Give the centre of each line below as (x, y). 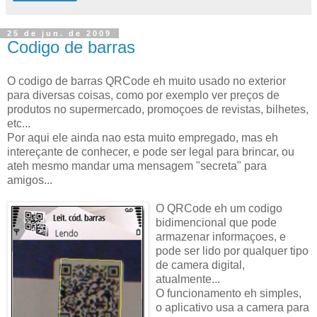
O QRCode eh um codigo (219, 208)
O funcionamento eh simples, (229, 293)
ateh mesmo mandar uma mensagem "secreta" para (137, 166)
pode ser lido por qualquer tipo (232, 250)
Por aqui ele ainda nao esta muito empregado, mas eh (143, 137)
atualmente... (188, 279)
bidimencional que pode (216, 222)
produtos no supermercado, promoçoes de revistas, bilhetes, (158, 109)
